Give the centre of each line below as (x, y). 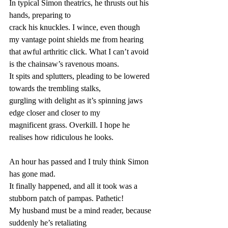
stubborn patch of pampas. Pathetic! (66, 198)
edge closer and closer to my (55, 113)
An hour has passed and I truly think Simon (80, 162)
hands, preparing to (40, 15)
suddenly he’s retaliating (48, 223)
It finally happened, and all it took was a (74, 186)
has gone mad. (32, 174)
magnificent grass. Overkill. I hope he (70, 125)
